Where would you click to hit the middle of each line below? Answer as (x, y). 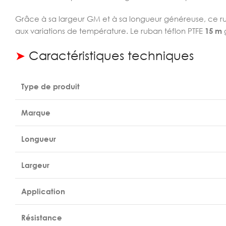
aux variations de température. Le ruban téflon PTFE (109, 31)
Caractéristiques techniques (109, 55)
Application (43, 191)
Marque (36, 112)
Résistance (42, 217)
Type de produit (50, 86)
